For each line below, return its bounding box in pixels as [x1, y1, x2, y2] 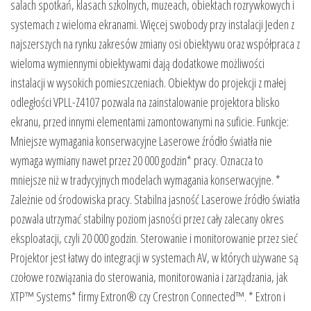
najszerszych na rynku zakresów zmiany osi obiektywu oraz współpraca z [10, 35, 300, 52]
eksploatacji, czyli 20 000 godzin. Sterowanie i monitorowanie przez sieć [10, 229, 298, 246]
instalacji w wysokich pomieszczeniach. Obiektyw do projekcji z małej [10, 74, 286, 91]
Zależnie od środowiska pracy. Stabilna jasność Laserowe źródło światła [10, 190, 300, 208]
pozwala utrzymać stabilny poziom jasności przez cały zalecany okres [10, 210, 284, 227]
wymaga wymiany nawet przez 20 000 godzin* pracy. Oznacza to [10, 151, 263, 169]
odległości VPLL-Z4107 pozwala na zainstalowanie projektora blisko [10, 93, 280, 110]
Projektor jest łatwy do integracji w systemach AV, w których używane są [10, 249, 299, 266]
